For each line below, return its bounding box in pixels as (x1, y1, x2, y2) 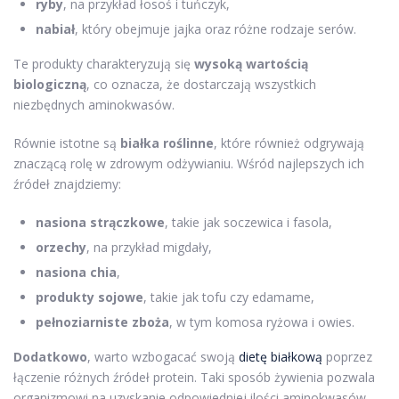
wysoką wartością (194, 54, 308, 72)
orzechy (36, 238, 86, 256)
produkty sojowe (36, 288, 143, 305)
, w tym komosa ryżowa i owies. (169, 313, 354, 330)
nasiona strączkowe (36, 213, 165, 231)
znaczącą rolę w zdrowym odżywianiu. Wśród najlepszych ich (13, 154, 364, 172)
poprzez (322, 347, 372, 365)
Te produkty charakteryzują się (13, 54, 194, 72)
